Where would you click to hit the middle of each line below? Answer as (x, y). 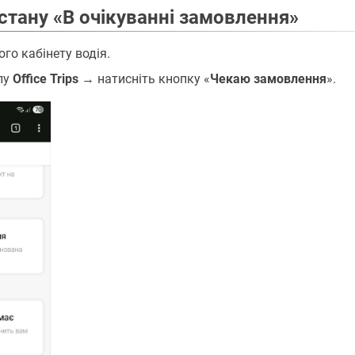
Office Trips (46, 79)
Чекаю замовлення (268, 79)
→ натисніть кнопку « (144, 79)
